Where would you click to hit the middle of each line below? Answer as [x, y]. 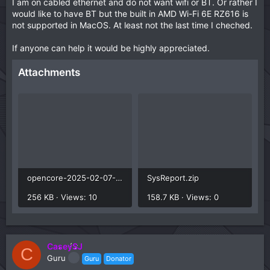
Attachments [49, 72]
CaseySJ [65, 246]
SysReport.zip [173, 177]
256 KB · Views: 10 [62, 197]
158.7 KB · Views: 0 [183, 197]
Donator [119, 258]
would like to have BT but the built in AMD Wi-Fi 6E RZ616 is [130, 14]
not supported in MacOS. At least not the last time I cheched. [132, 25]
